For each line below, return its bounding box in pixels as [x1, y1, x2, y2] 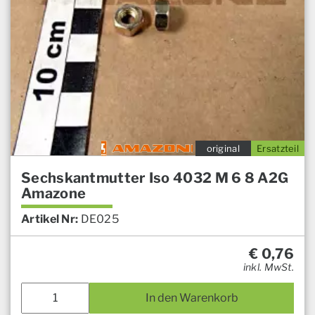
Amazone [21, 184, 86, 202]
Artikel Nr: [21, 212, 79, 226]
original [206, 142, 240, 154]
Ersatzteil [257, 142, 299, 154]
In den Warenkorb [145, 290, 238, 304]
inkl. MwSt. [243, 260, 294, 273]
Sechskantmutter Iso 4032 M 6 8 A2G [21, 169, 289, 186]
